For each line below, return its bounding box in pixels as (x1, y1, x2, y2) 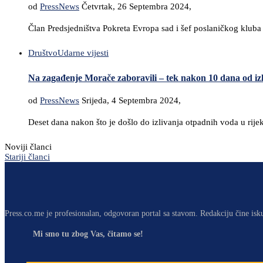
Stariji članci (5, 151, 50, 161)
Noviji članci (5, 141, 52, 151)
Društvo (28, 48, 58, 58)
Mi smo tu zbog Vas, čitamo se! (33, 229, 143, 238)
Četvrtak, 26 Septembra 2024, (82, 2, 191, 12)
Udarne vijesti (58, 48, 109, 58)
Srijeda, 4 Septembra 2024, (82, 95, 181, 105)
